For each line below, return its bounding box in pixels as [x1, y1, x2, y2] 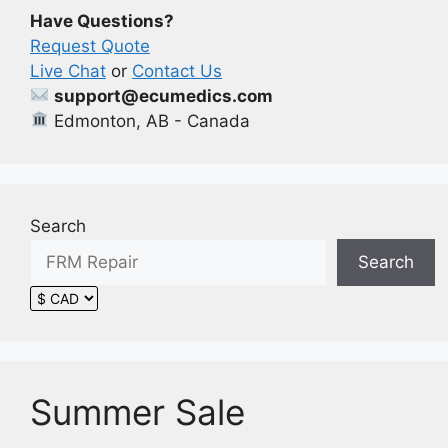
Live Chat [30, 60, 106, 81]
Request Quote [30, 35, 150, 56]
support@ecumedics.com [54, 85, 274, 106]
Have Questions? [30, 10, 174, 31]
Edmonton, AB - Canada [49, 110, 251, 131]
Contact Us [132, 60, 222, 81]
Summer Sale [30, 390, 245, 433]
